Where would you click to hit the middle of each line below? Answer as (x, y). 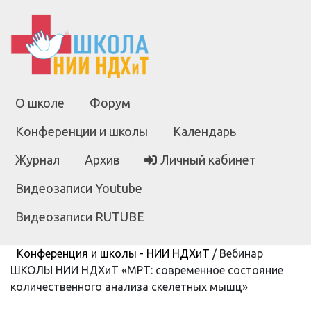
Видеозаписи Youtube (79, 188)
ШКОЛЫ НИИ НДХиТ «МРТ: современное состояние (147, 270)
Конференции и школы (82, 131)
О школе (40, 102)
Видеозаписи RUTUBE (80, 216)
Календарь (204, 131)
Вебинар (241, 253)
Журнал (37, 159)
